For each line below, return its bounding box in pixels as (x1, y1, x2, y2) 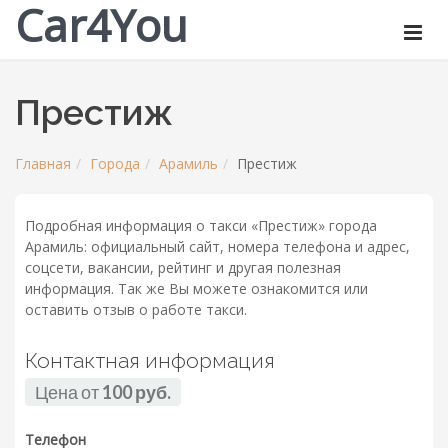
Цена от (35, 381, 102, 404)
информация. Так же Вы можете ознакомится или (25, 279, 368, 299)
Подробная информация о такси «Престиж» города (25, 216, 377, 236)
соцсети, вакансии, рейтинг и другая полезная (25, 258, 341, 278)
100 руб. (102, 381, 171, 404)
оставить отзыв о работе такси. (25, 300, 247, 320)
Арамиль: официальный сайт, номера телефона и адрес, (25, 237, 410, 257)
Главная (15, 154, 71, 173)
